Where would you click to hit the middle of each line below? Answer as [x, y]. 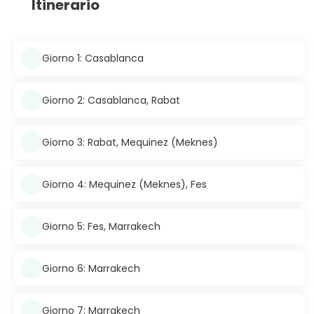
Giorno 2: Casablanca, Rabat [111, 100]
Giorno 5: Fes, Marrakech [101, 226]
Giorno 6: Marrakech [91, 268]
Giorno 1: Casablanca [93, 58]
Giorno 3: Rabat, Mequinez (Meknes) [130, 142]
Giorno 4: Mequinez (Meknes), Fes [124, 184]
